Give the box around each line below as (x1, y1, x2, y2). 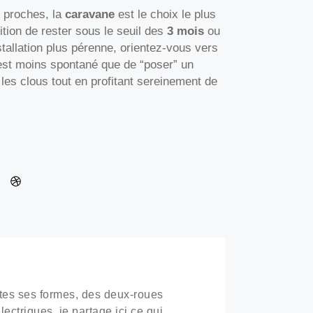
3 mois (167, 24, 204, 38)
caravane (65, 8, 115, 22)
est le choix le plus (115, 8, 216, 22)
